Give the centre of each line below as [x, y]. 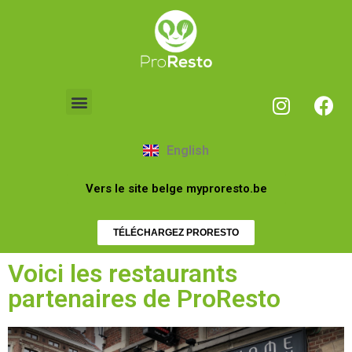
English [188, 150]
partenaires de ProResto [144, 298]
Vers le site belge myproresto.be [176, 188]
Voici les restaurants [123, 273]
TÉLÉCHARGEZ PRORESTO [176, 232]
